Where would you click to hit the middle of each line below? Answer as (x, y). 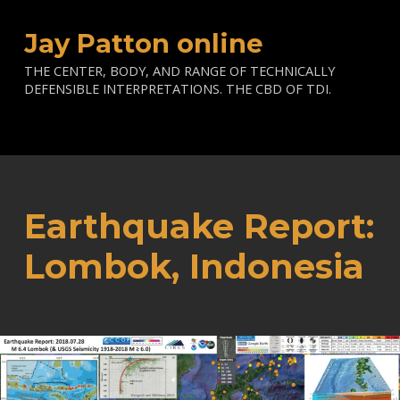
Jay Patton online (143, 44)
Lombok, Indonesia (194, 266)
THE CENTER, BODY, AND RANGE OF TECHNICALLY (179, 71)
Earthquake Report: (199, 226)
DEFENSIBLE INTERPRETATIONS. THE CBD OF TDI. (177, 89)
